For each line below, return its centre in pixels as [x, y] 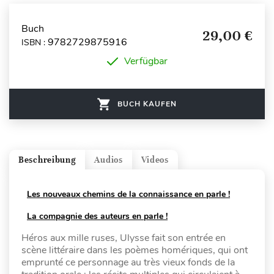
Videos [155, 160]
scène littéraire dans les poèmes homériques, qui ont [135, 250]
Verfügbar [146, 61]
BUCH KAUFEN [147, 104]
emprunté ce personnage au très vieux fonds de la [128, 262]
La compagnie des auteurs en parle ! [97, 216]
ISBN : [35, 42]
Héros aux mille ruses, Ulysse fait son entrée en [124, 238]
